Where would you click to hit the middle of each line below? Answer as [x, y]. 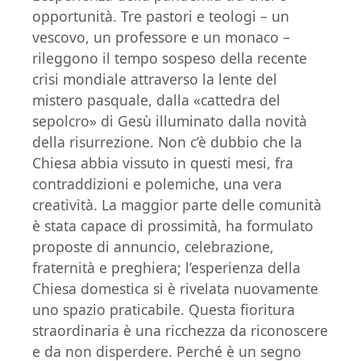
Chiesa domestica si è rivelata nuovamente [175, 289]
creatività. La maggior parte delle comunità [177, 205]
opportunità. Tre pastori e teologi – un [161, 17]
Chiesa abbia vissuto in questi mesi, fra [163, 163]
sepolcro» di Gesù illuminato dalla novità [170, 121]
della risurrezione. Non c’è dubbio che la [167, 142]
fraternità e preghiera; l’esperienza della [166, 268]
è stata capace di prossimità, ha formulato [173, 226]
